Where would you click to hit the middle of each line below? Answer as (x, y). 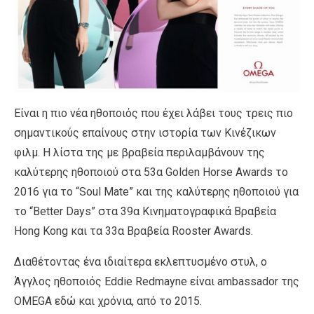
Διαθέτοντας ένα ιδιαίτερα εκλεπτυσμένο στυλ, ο (141, 262)
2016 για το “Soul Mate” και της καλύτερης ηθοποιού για (156, 192)
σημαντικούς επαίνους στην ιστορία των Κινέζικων (145, 133)
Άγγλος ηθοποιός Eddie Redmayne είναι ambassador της (157, 282)
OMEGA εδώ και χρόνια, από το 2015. (108, 301)
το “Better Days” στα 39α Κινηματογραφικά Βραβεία (145, 212)
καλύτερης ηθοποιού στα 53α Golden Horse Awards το (151, 172)
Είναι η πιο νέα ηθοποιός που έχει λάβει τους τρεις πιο (153, 114)
